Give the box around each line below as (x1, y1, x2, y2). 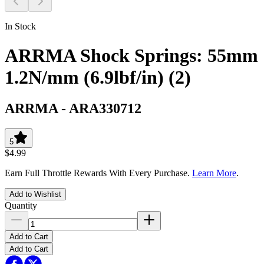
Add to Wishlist (9, 189, 61, 199)
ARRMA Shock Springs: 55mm (5, 44, 258, 66)
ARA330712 (69, 100, 141, 116)
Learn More (192, 167, 236, 178)
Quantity (5, 200, 37, 210)
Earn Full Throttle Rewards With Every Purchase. (5, 167, 192, 178)
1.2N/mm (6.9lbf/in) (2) (5, 66, 191, 88)
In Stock (5, 21, 36, 32)
